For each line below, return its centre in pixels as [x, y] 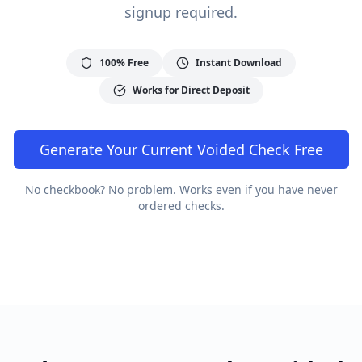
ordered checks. [181, 206]
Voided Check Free [258, 149]
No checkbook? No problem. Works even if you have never [181, 189]
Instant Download [239, 63]
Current [167, 149]
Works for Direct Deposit [191, 90]
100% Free [124, 63]
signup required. [181, 12]
